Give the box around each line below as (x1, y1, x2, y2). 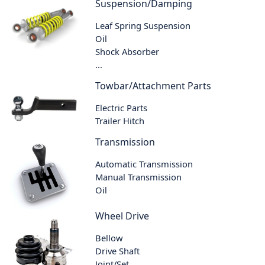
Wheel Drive (95, 209, 150, 223)
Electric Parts (95, 101, 148, 114)
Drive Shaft (95, 245, 140, 257)
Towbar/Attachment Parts (95, 79, 212, 92)
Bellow (95, 232, 124, 244)
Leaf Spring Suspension (95, 19, 191, 31)
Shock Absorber (95, 45, 160, 57)
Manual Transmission (95, 170, 182, 183)
